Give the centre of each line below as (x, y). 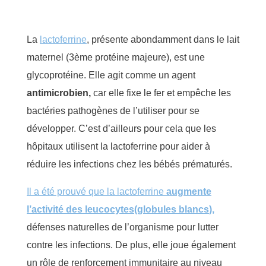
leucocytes (110, 209)
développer (50, 128)
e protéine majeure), (131, 57)
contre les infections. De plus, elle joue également (131, 245)
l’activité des (56, 209)
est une (189, 57)
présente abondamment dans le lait (165, 39)
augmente (189, 191)
